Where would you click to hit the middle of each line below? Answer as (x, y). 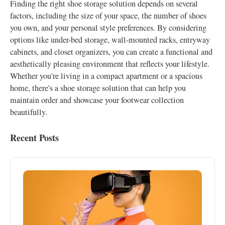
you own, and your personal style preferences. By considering (108, 28)
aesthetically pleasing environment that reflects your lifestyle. (110, 64)
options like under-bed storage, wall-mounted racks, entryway (110, 40)
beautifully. (29, 112)
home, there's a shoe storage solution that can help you (98, 88)
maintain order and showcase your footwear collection (97, 100)
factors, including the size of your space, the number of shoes (108, 16)
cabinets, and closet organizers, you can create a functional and (111, 52)
